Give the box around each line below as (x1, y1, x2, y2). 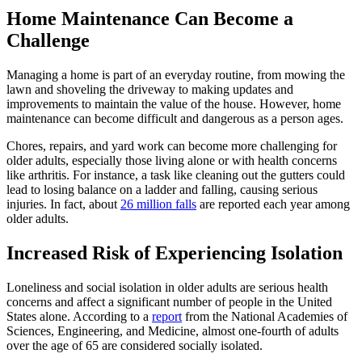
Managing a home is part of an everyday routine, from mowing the (6, 67, 345, 82)
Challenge (6, 29, 90, 51)
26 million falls (120, 196, 196, 211)
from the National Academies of (182, 309, 347, 323)
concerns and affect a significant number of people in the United (6, 294, 332, 309)
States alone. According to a (6, 309, 152, 323)
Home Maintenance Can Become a (6, 7, 293, 29)
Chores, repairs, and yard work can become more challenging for (6, 138, 337, 153)
